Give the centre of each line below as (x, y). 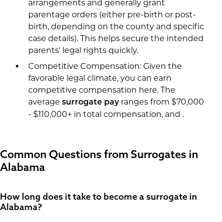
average (45, 102)
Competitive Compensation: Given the (105, 66)
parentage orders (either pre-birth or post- (112, 14)
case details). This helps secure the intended (116, 38)
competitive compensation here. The (102, 90)
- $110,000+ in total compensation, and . (106, 114)
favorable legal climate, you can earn (100, 78)
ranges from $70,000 (161, 102)
